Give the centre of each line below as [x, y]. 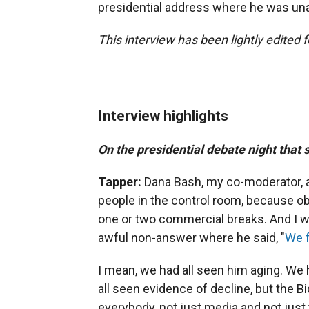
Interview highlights [163, 115]
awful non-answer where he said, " [191, 237]
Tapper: [121, 181]
